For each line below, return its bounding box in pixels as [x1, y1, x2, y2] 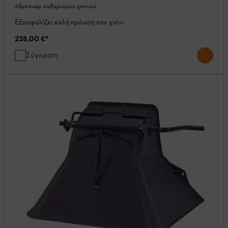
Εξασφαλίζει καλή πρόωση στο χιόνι [15, 17, 124, 26]
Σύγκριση [26, 49, 58, 60]
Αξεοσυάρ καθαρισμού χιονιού [15, 2, 96, 10]
